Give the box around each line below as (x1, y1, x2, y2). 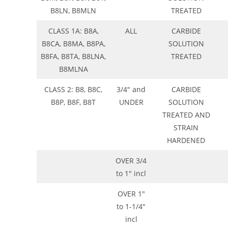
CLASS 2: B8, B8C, (44, 84, 102, 95)
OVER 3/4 (116, 156, 147, 166)
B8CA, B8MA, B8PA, (41, 39, 105, 49)
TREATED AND (162, 110, 210, 120)
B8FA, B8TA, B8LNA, (41, 51, 106, 62)
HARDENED (167, 135, 205, 146)
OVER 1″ (117, 189, 145, 199)
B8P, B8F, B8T (51, 97, 96, 107)
